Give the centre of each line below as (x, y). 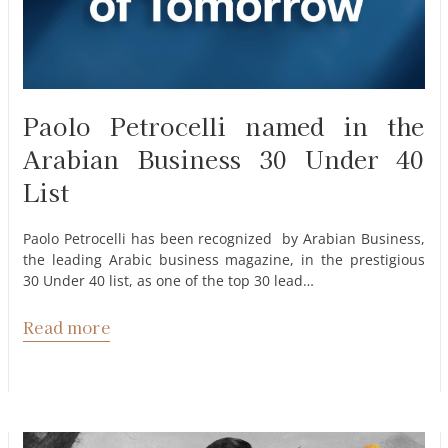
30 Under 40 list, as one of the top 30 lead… (169, 281)
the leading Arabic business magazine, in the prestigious (224, 260)
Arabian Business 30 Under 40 (224, 159)
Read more (66, 326)
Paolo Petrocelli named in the (224, 126)
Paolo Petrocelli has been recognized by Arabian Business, (224, 239)
